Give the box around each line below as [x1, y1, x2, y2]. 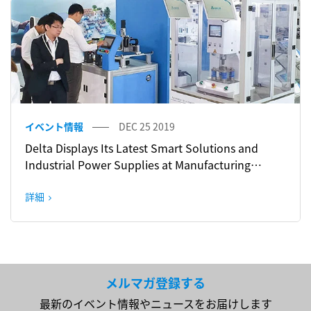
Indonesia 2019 [25, 172, 104, 190]
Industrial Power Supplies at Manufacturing [25, 155, 251, 173]
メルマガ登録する [106, 273, 205, 292]
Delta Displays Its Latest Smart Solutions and [25, 139, 258, 156]
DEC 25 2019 [119, 119, 175, 133]
